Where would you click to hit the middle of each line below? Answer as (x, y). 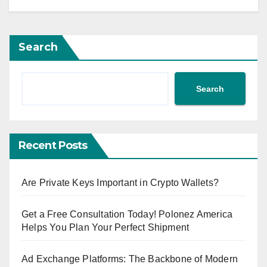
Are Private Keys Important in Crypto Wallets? (120, 183)
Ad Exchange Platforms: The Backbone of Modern (130, 259)
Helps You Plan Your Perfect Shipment (105, 228)
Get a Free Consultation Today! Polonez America (127, 215)
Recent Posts (53, 146)
